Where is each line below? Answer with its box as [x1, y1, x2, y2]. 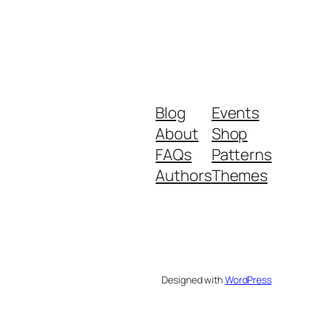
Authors [155, 164, 212, 186]
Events [211, 102, 260, 123]
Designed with [162, 272, 225, 286]
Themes [211, 164, 268, 186]
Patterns [211, 143, 272, 165]
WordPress [224, 272, 272, 286]
